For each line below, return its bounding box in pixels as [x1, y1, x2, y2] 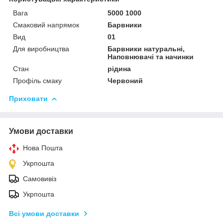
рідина [108, 64, 131, 73]
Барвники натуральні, [108, 44, 185, 53]
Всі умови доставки [9, 209, 79, 218]
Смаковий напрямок [13, 20, 79, 29]
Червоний [108, 76, 143, 85]
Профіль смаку [13, 76, 62, 85]
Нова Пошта [23, 143, 63, 152]
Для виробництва [13, 44, 69, 53]
